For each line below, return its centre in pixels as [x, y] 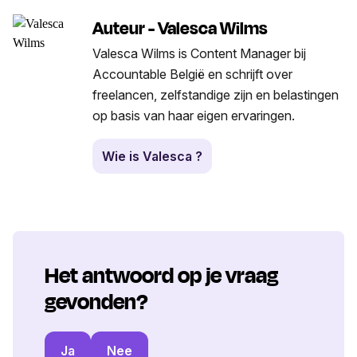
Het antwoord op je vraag [161, 276]
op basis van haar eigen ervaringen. [194, 116]
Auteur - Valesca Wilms [180, 29]
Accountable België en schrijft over [192, 75]
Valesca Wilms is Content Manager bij [199, 54]
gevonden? [96, 302]
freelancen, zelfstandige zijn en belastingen [216, 95]
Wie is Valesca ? [152, 157]
